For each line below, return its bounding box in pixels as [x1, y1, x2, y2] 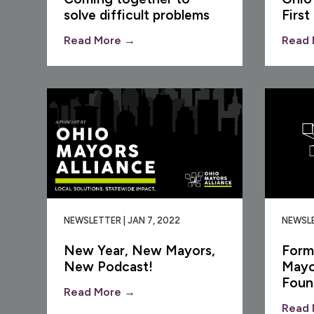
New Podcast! [64, 258, 153, 275]
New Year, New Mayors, [64, 242, 216, 259]
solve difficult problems [64, 6, 210, 23]
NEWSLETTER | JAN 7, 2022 [64, 214, 181, 226]
